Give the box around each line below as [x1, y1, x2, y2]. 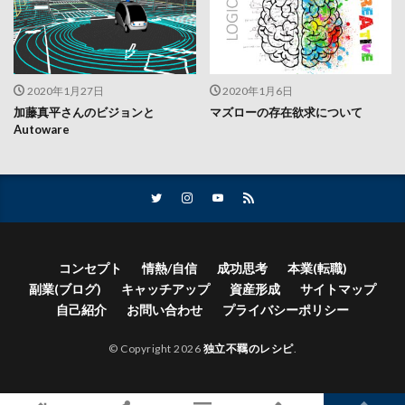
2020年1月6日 [222, 83, 293, 98]
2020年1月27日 [26, 83, 104, 98]
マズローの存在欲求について [209, 104, 363, 119]
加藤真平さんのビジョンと [14, 104, 155, 119]
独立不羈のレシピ [202, 341, 294, 355]
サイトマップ [300, 280, 376, 297]
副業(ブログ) [29, 280, 101, 297]
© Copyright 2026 [108, 341, 203, 355]
